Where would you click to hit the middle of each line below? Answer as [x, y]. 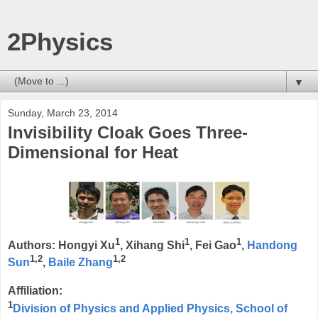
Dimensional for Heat [93, 152]
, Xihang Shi [152, 246]
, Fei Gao [213, 246]
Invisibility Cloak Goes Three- [128, 132]
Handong [272, 246]
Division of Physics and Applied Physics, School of [150, 308]
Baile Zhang [81, 263]
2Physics [60, 42]
